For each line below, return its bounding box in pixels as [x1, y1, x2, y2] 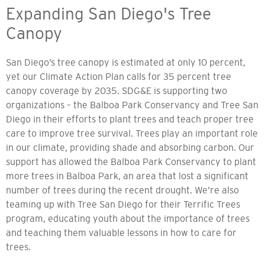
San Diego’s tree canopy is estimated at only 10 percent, [6, 57, 245, 68]
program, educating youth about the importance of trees [6, 213, 250, 224]
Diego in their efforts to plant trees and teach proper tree [6, 114, 254, 125]
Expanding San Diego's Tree [6, 4, 211, 24]
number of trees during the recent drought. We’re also [6, 185, 239, 196]
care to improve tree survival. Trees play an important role [6, 128, 258, 139]
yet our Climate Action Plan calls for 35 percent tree [6, 71, 231, 82]
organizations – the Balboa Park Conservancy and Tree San [6, 99, 258, 111]
